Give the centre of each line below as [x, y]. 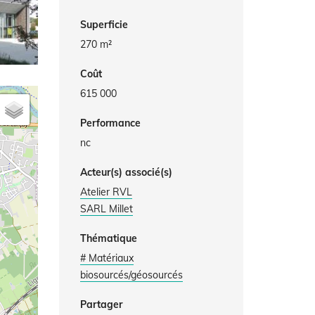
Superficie [104, 25]
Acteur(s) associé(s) [126, 172]
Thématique [108, 238]
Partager [101, 304]
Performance [110, 123]
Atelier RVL [106, 192]
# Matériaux [107, 258]
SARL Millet [106, 209]
